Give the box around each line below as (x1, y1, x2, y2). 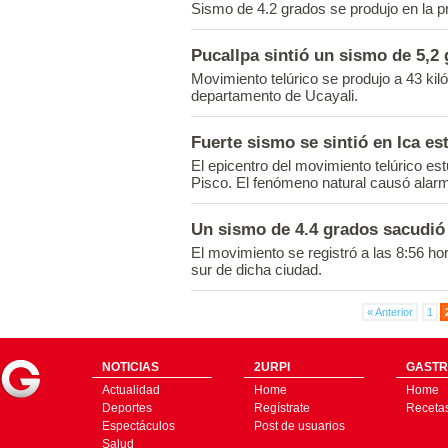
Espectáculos (102, 419, 175, 433)
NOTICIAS (102, 360, 159, 374)
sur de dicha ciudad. (191, 261, 322, 278)
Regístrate (254, 401, 310, 415)
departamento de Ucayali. (191, 87, 358, 104)
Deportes (102, 401, 152, 415)
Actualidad (102, 383, 160, 397)
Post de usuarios (254, 419, 345, 433)
